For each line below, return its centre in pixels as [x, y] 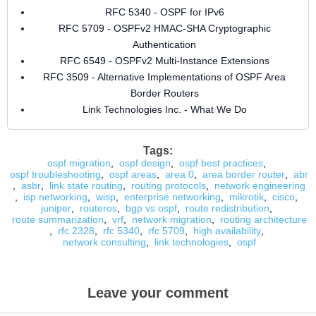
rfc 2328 [76, 231]
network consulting [104, 242]
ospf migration [79, 163]
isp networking [55, 197]
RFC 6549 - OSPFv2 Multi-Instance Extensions [164, 61]
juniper [56, 208]
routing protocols [169, 186]
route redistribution [227, 208]
